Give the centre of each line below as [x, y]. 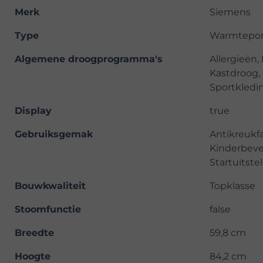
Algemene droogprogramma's [89, 59]
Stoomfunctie [48, 210]
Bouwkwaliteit [50, 186]
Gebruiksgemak [54, 134]
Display [33, 111]
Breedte [34, 233]
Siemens [230, 12]
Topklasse [232, 186]
